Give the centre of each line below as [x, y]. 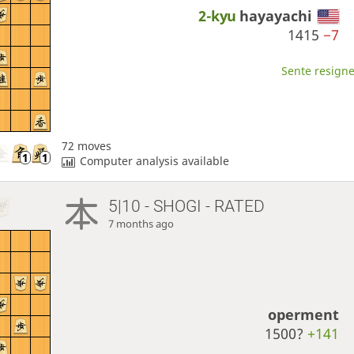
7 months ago [141, 224]
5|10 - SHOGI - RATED [187, 206]
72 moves [86, 145]
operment [304, 314]
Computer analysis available [155, 160]
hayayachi [276, 15]
